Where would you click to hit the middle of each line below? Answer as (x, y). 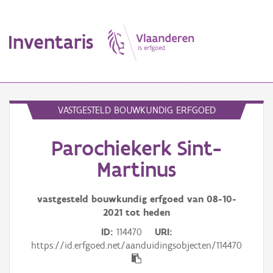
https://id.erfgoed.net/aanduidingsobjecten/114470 (136, 246)
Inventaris (51, 41)
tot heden (146, 213)
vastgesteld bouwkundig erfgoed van (122, 199)
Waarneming (32, 202)
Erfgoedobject (35, 149)
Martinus (136, 170)
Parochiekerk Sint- (136, 148)
